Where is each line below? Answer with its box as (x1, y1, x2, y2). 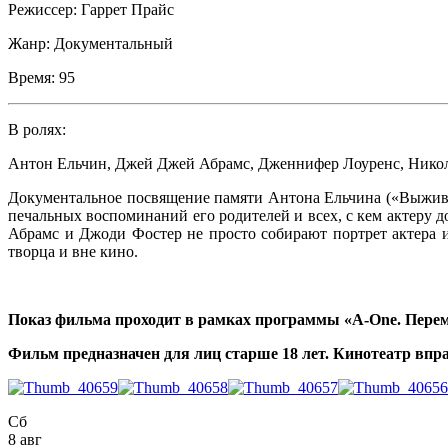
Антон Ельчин (8, 154, 107, 172)
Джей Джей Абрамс (115, 154, 250, 172)
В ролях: (8, 120, 66, 138)
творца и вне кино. (8, 242, 138, 260)
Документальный (54, 34, 173, 52)
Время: (8, 68, 55, 86)
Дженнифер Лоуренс (258, 154, 400, 172)
